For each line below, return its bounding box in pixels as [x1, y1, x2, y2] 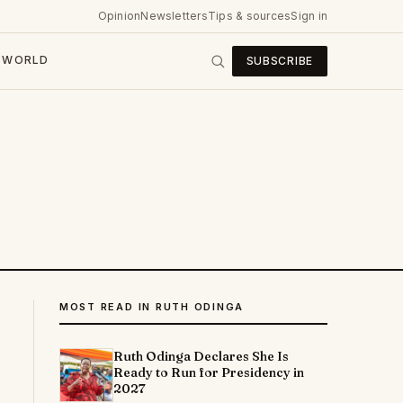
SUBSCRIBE [246, 54, 313, 67]
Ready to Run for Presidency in [112, 364, 304, 381]
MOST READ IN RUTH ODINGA [58, 300, 245, 313]
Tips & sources [207, 9, 291, 22]
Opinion [97, 9, 141, 22]
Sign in [291, 9, 327, 22]
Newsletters [140, 9, 208, 22]
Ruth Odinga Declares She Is [112, 348, 289, 364]
